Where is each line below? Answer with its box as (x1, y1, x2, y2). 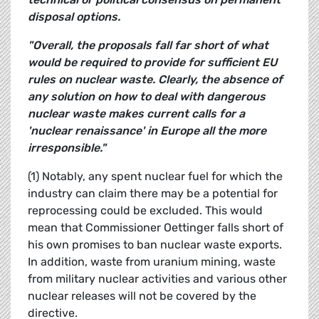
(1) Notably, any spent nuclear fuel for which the (28, 169, 283, 184)
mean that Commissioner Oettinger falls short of (28, 221, 283, 235)
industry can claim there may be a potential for (28, 187, 278, 201)
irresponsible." (28, 141, 106, 155)
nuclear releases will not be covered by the (28, 289, 256, 303)
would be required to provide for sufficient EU (28, 56, 277, 70)
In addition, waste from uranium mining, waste (28, 255, 276, 269)
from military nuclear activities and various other (28, 272, 287, 286)
